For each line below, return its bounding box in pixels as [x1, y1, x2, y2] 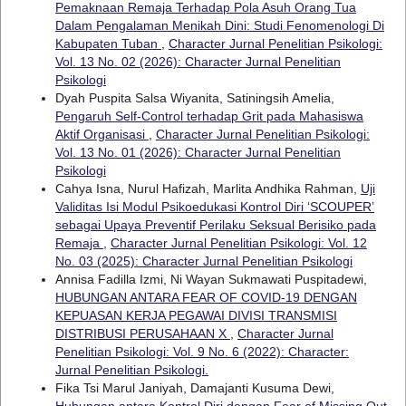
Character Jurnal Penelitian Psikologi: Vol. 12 [110, 235, 367, 250]
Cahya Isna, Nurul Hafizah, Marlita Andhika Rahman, [54, 180, 361, 196]
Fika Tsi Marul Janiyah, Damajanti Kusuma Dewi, [54, 380, 334, 395]
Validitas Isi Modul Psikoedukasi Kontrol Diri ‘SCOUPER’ [54, 198, 374, 214]
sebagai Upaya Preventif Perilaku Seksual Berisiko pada [54, 217, 376, 232]
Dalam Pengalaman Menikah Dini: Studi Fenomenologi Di [54, 17, 384, 33]
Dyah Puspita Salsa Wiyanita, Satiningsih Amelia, [54, 90, 334, 105]
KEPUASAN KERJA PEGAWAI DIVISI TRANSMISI [54, 307, 337, 323]
